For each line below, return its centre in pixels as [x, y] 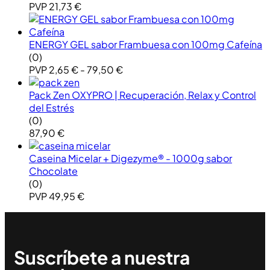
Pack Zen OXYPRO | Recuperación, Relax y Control [143, 95]
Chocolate [53, 171]
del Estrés [52, 108]
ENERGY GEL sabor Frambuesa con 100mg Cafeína [146, 45]
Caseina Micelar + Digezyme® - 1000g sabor [130, 159]
